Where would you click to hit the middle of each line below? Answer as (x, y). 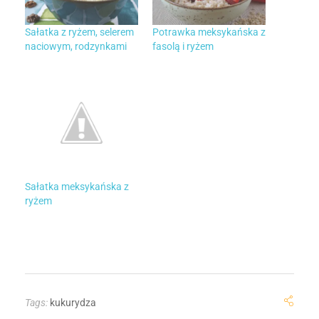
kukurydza (73, 303)
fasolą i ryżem (183, 46)
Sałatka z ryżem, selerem (79, 32)
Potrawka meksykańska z (209, 32)
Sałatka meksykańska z (77, 186)
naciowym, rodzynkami (76, 46)
